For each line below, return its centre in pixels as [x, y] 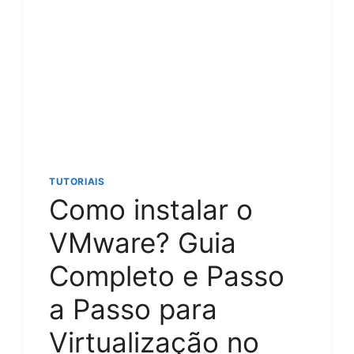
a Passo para [133, 309]
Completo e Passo [167, 275]
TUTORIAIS [77, 182]
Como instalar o [151, 209]
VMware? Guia [143, 242]
